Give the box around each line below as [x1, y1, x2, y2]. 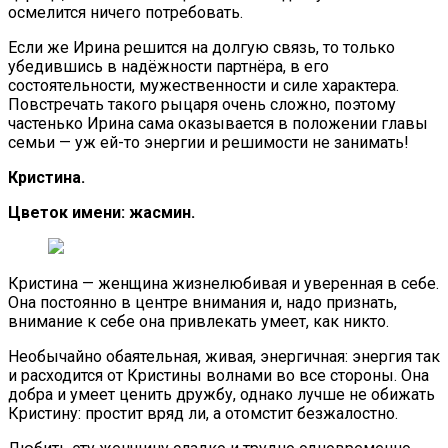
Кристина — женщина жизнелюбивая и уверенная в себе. [8, 273, 439, 293]
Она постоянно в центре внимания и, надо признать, [8, 292, 397, 312]
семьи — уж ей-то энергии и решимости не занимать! [8, 132, 409, 152]
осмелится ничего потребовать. [8, 2, 243, 22]
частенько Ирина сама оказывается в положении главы [8, 113, 428, 133]
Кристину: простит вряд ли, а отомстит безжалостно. [8, 403, 398, 423]
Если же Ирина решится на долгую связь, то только [8, 37, 395, 57]
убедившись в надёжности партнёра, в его [8, 56, 329, 76]
